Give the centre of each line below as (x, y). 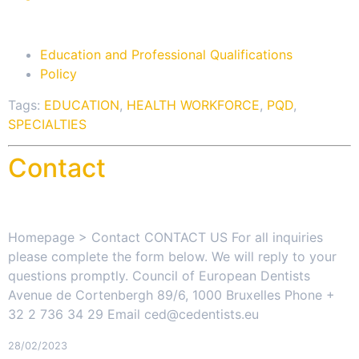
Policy (58, 74)
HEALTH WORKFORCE (193, 105)
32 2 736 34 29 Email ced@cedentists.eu (133, 314)
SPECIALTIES (47, 124)
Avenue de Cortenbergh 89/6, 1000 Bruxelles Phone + (171, 294)
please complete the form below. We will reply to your (172, 256)
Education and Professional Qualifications (166, 55)
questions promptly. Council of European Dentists (159, 275)
